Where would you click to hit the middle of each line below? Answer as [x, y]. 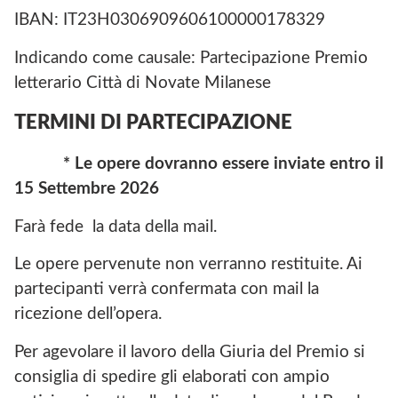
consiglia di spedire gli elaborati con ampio [172, 377]
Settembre [77, 189]
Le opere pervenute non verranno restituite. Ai [188, 265]
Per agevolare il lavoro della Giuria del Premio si [190, 352]
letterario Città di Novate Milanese [143, 83]
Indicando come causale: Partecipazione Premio [191, 58]
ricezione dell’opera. [88, 314]
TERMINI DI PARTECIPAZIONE [153, 122]
